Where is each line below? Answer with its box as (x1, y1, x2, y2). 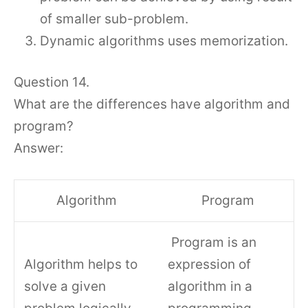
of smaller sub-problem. (40, 10, 188, 27)
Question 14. (14, 74, 89, 90)
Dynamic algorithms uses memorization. (40, 32, 288, 49)
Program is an (168, 234, 257, 250)
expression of (168, 256, 252, 272)
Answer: (14, 140, 63, 156)
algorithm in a (168, 278, 253, 294)
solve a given (24, 278, 107, 294)
